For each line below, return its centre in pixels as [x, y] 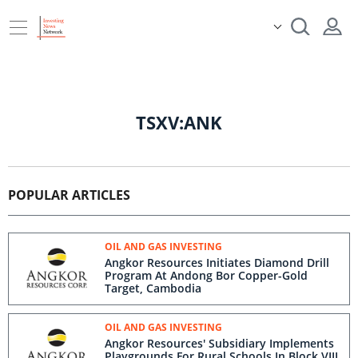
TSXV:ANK [179, 122]
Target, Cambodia [153, 288]
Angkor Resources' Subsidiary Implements [219, 343]
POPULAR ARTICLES [69, 195]
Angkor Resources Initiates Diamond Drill [217, 263]
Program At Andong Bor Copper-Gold [206, 275]
